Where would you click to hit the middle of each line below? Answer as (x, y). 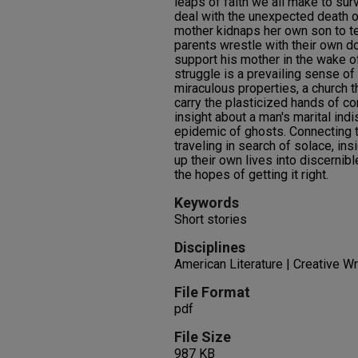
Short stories (211, 219)
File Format (212, 292)
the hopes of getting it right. (251, 175)
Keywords (207, 203)
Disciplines (210, 247)
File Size (203, 337)
